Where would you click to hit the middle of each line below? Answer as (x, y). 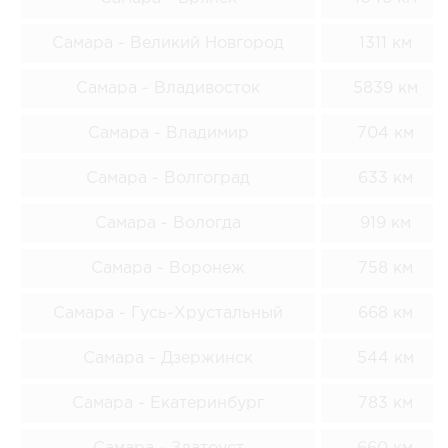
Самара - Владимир (168, 133)
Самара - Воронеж (168, 268)
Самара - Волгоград (168, 178)
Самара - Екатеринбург (168, 403)
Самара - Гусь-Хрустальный (168, 313)
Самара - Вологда (168, 223)
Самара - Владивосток (168, 88)
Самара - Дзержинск (168, 358)
